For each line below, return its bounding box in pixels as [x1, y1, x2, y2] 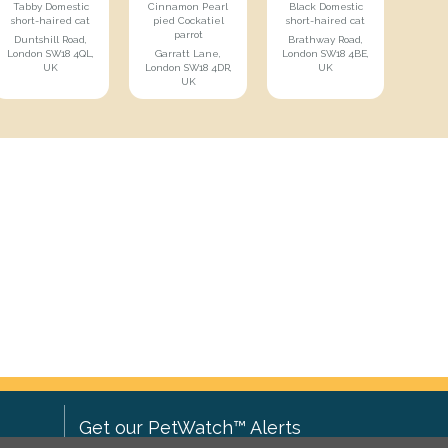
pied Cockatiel [152, 15, 224, 27]
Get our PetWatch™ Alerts [78, 417, 301, 438]
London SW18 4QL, [7, 48, 95, 60]
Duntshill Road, [14, 34, 88, 46]
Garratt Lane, [155, 48, 222, 60]
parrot [173, 29, 203, 41]
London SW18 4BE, [282, 48, 370, 60]
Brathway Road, [288, 34, 364, 46]
